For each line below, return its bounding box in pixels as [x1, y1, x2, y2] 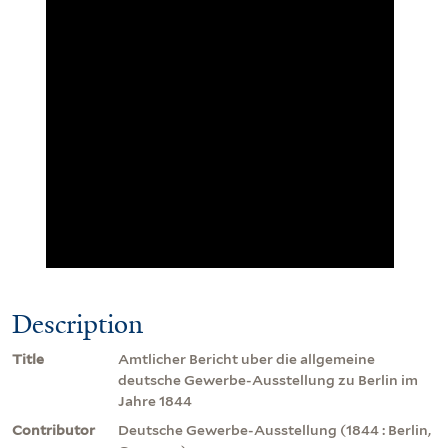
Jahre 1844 [118, 392, 192, 409]
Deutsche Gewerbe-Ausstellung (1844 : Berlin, [118, 421, 431, 438]
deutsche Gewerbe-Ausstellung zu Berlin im [118, 371, 418, 388]
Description [12, 306, 143, 341]
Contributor [12, 421, 95, 438]
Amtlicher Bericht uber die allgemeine [118, 350, 375, 367]
